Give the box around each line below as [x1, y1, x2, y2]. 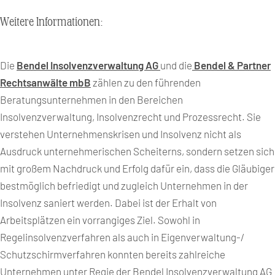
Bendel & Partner [192, 59, 271, 71]
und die [160, 59, 192, 71]
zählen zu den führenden [91, 76, 201, 88]
